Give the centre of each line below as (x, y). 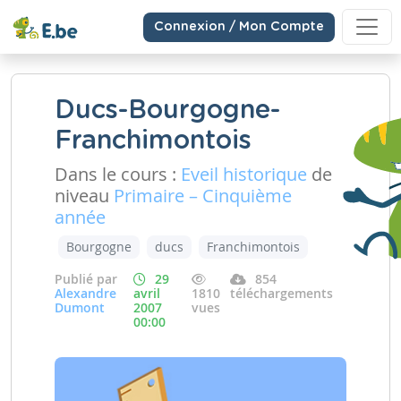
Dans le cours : (118, 174)
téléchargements (282, 293)
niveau (84, 196)
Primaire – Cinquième (203, 196)
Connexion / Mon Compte (239, 26)
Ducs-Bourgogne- (167, 111)
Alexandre (85, 293)
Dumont (80, 307)
